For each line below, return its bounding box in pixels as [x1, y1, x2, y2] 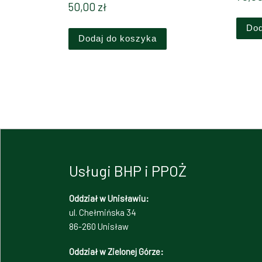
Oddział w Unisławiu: [69, 192, 149, 204]
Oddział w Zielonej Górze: [69, 246, 164, 257]
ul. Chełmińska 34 [69, 206, 136, 218]
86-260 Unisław [69, 220, 129, 232]
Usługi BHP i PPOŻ [69, 161, 187, 180]
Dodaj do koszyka [78, 33, 157, 44]
